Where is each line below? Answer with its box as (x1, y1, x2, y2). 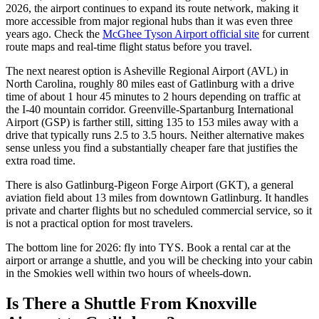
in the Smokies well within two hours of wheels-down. (6, 267, 251, 280)
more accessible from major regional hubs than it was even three (6, 15, 293, 28)
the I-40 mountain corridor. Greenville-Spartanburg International (6, 103, 293, 116)
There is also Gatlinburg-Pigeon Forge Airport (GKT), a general (6, 179, 293, 192)
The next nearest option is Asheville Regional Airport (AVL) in (6, 65, 288, 78)
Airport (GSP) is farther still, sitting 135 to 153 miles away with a (6, 116, 298, 129)
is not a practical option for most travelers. (6, 217, 193, 230)
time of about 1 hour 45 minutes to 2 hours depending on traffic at (6, 90, 300, 103)
